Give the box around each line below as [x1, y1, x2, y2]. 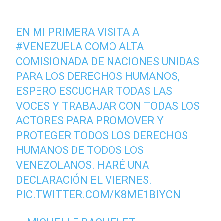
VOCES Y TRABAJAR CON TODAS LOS [16, 100, 200, 112]
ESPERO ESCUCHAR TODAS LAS [16, 85, 173, 97]
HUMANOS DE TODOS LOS [16, 144, 144, 156]
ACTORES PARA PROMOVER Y [16, 114, 164, 127]
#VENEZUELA [16, 40, 83, 53]
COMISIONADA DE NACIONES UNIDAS [16, 55, 200, 68]
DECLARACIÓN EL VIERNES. [16, 174, 152, 186]
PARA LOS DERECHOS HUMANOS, [16, 70, 180, 82]
